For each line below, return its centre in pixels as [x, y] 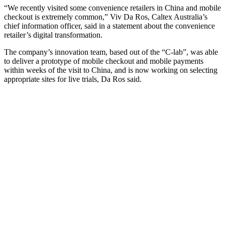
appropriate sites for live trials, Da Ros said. [73, 79]
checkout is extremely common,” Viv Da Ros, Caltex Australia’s [106, 17]
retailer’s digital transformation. [53, 35]
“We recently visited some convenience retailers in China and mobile [113, 8]
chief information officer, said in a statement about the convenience [109, 26]
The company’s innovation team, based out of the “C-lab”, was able [111, 52]
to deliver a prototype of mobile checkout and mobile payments [104, 61]
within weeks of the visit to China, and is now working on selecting [111, 70]
